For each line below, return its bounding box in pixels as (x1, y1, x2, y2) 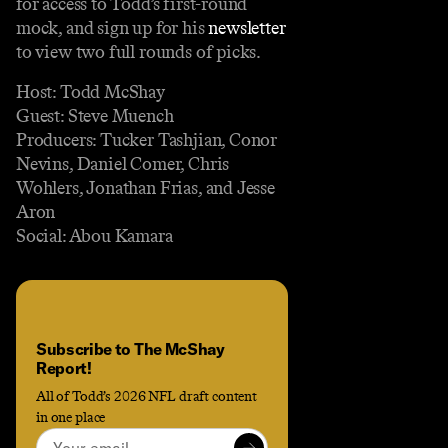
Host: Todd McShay (16, 80, 165, 103)
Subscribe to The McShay (36, 338, 225, 359)
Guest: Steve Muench (16, 104, 174, 127)
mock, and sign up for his (16, 16, 209, 39)
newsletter (208, 16, 286, 39)
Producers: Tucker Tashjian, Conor (16, 128, 278, 151)
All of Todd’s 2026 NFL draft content (36, 387, 257, 405)
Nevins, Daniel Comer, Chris (16, 152, 230, 175)
